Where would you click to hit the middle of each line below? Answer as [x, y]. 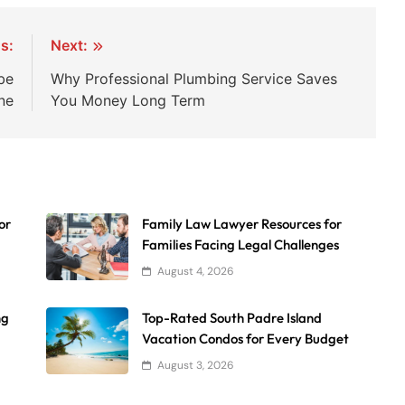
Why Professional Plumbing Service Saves [194, 78]
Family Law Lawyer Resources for [242, 223]
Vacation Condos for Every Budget [246, 338]
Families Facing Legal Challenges [241, 244]
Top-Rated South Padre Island [232, 317]
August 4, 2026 [196, 271]
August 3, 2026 [196, 365]
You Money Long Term [128, 100]
